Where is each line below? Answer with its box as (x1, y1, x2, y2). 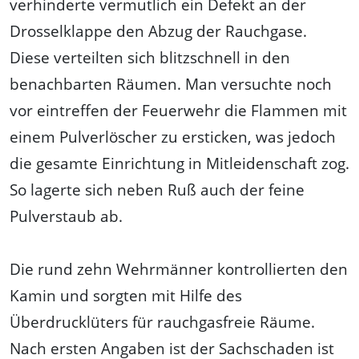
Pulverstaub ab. (10, 205, 123, 228)
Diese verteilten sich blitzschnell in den (10, 46, 290, 69)
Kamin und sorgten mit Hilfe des (10, 284, 242, 307)
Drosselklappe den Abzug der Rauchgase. (10, 20, 307, 42)
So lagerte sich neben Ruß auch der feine (10, 179, 305, 201)
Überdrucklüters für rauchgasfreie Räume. (10, 311, 315, 333)
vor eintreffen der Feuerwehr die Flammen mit (10, 99, 347, 122)
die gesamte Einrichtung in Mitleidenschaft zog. (10, 152, 349, 175)
